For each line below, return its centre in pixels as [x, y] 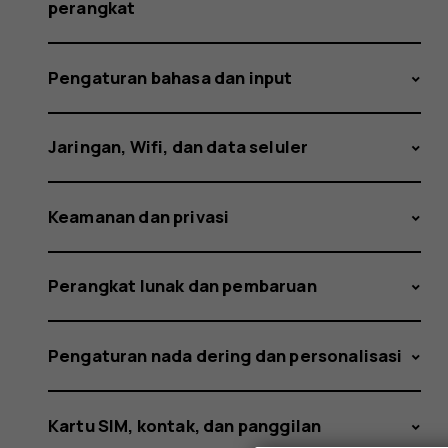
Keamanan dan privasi [139, 216]
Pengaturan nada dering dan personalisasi [225, 356]
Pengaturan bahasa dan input [170, 77]
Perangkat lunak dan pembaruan [182, 286]
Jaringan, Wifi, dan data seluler [178, 147]
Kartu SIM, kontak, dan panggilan [185, 425]
